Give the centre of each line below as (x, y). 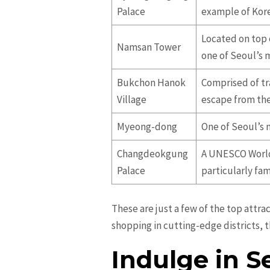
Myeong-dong (147, 127)
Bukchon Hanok (152, 83)
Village (132, 100)
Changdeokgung (153, 154)
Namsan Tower (149, 47)
